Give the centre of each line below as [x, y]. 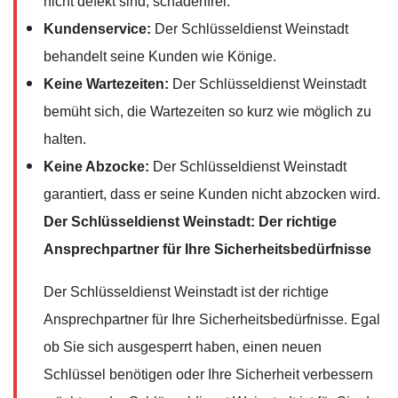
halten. [65, 139]
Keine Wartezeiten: [106, 84]
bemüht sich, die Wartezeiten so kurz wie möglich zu [207, 111]
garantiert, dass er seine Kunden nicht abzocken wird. [212, 194]
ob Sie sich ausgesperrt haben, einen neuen [183, 346]
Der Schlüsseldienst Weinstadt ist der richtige [186, 291]
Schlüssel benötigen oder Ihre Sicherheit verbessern [208, 374]
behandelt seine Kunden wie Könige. [160, 56]
